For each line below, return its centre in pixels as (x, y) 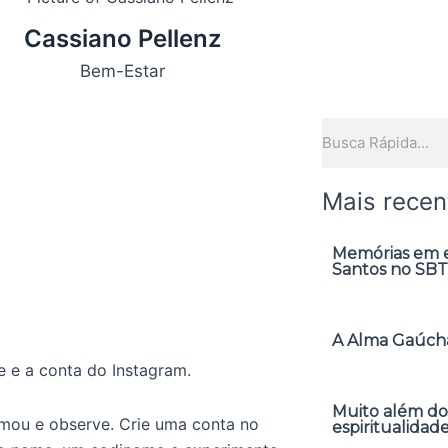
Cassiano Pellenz (122, 39)
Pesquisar (357, 129)
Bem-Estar (122, 71)
